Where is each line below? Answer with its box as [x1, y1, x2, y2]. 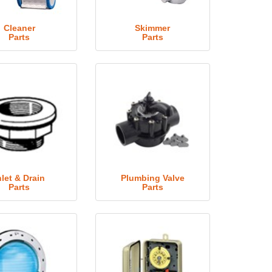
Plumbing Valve [120, 173, 185, 183]
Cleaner [3, 23, 35, 33]
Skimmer [135, 23, 171, 33]
